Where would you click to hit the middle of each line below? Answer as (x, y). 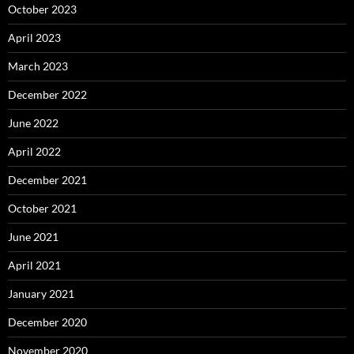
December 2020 (47, 322)
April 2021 (34, 265)
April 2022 (34, 152)
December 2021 (47, 180)
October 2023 (42, 9)
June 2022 (33, 123)
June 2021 (33, 237)
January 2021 (41, 294)
